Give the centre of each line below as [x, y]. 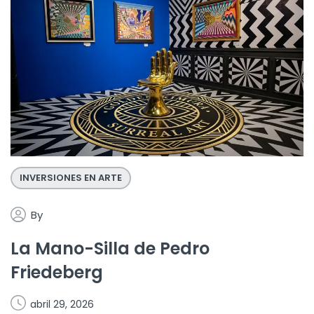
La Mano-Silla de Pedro [110, 248]
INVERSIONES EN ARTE [71, 177]
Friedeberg [57, 272]
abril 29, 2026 [62, 304]
